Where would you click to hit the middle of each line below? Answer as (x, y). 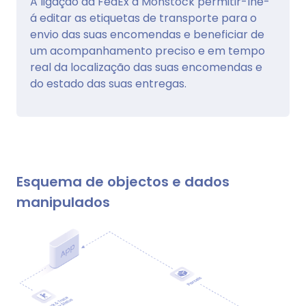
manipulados (63, 202)
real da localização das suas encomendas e (146, 67)
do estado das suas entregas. (108, 83)
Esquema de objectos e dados (123, 181)
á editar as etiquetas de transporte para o (143, 18)
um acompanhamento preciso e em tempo (148, 51)
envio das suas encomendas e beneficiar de (147, 34)
